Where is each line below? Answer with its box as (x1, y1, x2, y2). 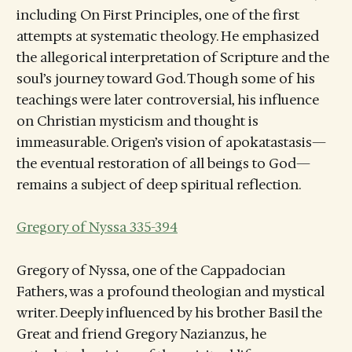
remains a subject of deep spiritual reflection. (16, 176, 301, 194)
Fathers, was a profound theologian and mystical (16, 282, 324, 300)
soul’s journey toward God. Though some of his (16, 70, 315, 88)
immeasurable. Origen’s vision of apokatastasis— (16, 134, 326, 152)
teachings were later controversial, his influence (16, 91, 319, 109)
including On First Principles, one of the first (16, 6, 299, 24)
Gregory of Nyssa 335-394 (16, 218, 178, 236)
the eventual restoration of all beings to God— (16, 155, 310, 173)
